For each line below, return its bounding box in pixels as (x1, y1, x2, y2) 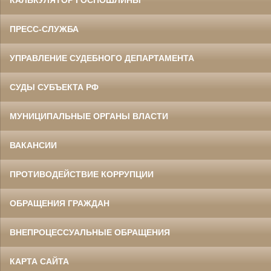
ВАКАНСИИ (10, 140, 57, 150)
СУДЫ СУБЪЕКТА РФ (10, 82, 99, 92)
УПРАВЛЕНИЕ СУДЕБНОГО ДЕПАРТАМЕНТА (10, 53, 194, 63)
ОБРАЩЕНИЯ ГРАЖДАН (10, 198, 109, 208)
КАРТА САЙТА (10, 256, 69, 266)
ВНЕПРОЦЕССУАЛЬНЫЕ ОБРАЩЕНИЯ (10, 227, 170, 237)
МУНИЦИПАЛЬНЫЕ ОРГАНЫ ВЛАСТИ (10, 111, 168, 121)
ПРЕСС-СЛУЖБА (10, 24, 79, 34)
